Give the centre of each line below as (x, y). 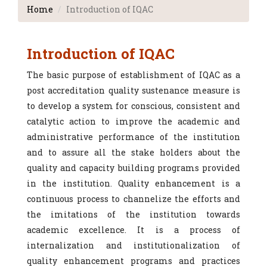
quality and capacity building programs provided (133, 168)
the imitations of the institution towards (133, 215)
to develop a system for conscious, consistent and (133, 106)
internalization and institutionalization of (133, 246)
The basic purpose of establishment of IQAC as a (133, 75)
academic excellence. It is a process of (133, 230)
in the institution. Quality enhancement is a (133, 184)
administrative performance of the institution (133, 137)
